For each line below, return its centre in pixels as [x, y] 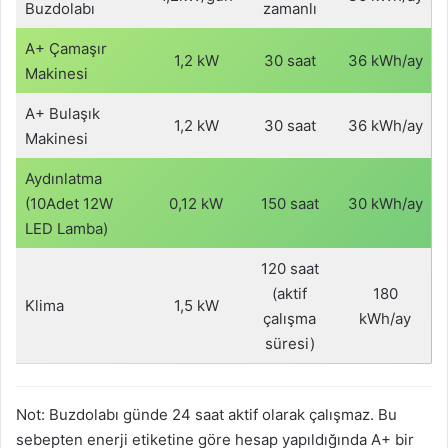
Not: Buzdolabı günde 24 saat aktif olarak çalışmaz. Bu [206, 415]
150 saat [289, 203]
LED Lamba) [66, 228]
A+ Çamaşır [65, 48]
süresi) [289, 343]
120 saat [289, 268]
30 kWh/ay [385, 203]
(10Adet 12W [68, 203]
